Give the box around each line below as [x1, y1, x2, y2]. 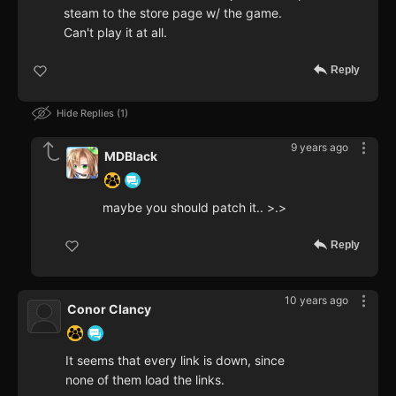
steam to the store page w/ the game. [64, 5, 282, 21]
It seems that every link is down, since [65, 353, 285, 369]
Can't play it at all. [64, 25, 167, 41]
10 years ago [285, 293, 348, 308]
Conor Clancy [67, 301, 151, 317]
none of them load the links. [65, 372, 225, 388]
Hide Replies [57, 107, 117, 120]
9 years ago [291, 141, 348, 155]
